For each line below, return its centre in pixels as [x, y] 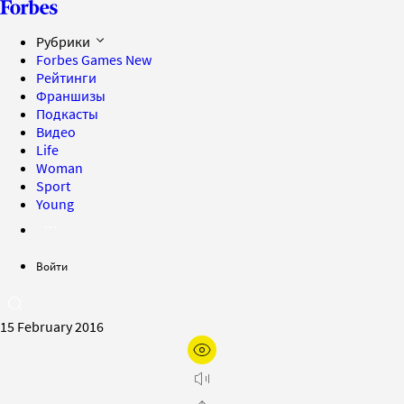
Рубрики [64, 41]
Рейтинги [66, 78]
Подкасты [67, 114]
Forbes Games [81, 60]
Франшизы [71, 96]
